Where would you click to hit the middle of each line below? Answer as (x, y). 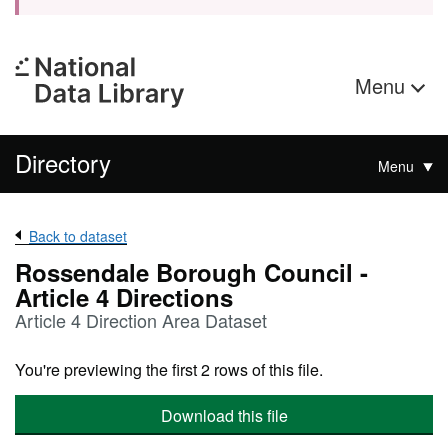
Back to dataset (78, 236)
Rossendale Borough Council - (191, 272)
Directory (63, 162)
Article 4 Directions (124, 297)
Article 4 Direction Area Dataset (141, 320)
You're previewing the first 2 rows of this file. (169, 369)
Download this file (224, 415)
